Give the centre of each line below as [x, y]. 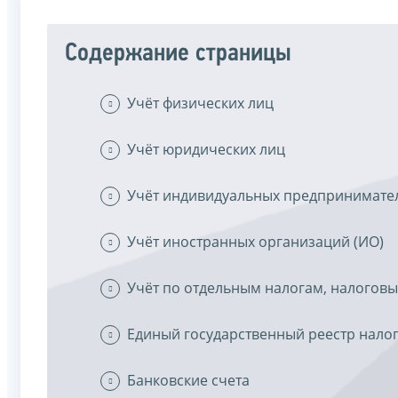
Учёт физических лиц [200, 103]
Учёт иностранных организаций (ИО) [255, 241]
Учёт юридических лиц [206, 149]
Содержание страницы [178, 53]
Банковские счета [188, 380]
